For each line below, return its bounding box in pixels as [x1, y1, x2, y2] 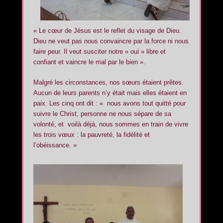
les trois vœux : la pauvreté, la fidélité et [33, 131, 150, 138]
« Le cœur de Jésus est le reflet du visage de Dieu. [33, 27, 181, 34]
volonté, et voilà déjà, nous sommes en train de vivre [33, 120, 188, 128]
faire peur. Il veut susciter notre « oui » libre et [33, 48, 166, 55]
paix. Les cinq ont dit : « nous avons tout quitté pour [33, 100, 186, 107]
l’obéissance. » [33, 141, 77, 149]
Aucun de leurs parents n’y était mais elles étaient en [33, 89, 187, 97]
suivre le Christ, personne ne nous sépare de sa [33, 110, 171, 117]
